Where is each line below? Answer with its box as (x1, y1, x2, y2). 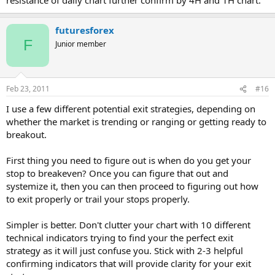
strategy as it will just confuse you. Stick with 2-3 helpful (6, 244, 243, 257)
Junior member (55, 38, 106, 49)
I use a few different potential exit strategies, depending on (6, 103, 255, 115)
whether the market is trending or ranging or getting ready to (6, 115, 266, 128)
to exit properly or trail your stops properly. (6, 193, 190, 205)
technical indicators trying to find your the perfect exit (6, 231, 233, 244)
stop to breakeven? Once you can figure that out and (6, 167, 228, 179)
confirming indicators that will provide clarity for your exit (6, 257, 251, 269)
